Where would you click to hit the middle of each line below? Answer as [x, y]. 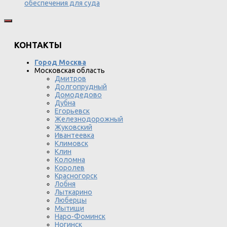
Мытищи [69, 208]
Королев [70, 167]
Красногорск [76, 176]
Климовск [71, 143]
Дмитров [70, 78]
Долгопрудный [81, 86]
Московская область [70, 70]
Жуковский [73, 127]
